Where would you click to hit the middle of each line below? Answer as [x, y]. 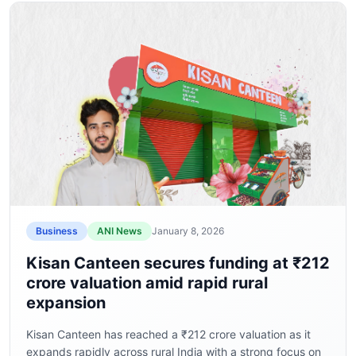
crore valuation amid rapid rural [147, 283]
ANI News [120, 231]
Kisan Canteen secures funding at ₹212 [178, 263]
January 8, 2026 [188, 231]
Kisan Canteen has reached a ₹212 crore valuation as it [168, 334]
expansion [66, 303]
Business [57, 231]
